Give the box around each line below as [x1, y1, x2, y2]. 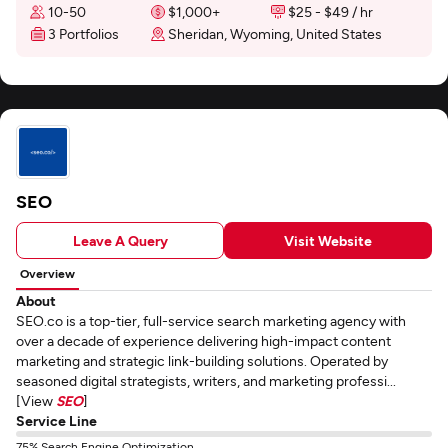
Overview [20, 266, 75, 280]
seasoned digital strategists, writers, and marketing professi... [16, 372, 396, 389]
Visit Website [284, 231, 372, 249]
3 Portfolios [48, 25, 119, 42]
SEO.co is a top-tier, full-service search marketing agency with [16, 312, 406, 329]
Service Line [16, 412, 97, 429]
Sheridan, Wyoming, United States [168, 25, 382, 42]
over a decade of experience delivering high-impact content [16, 332, 391, 349]
